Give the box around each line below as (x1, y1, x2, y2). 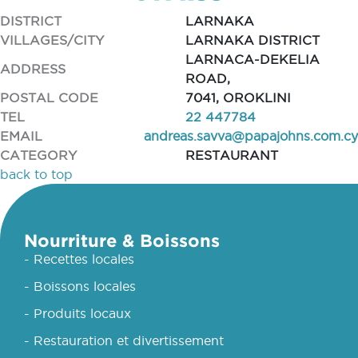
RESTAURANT (185, 148, 278, 162)
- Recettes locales (24, 252, 134, 266)
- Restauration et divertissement (24, 333, 224, 348)
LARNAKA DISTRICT (185, 33, 320, 47)
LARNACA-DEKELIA (185, 52, 320, 66)
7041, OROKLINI (185, 90, 291, 105)
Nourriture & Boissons (24, 230, 220, 250)
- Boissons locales (24, 279, 136, 293)
